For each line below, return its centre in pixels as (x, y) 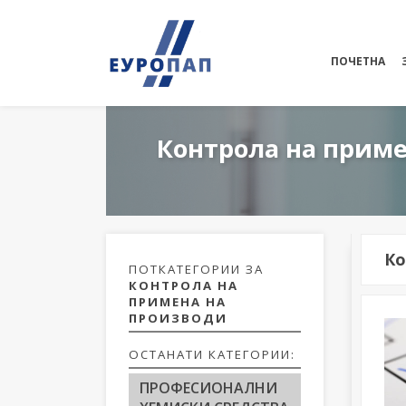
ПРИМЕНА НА (178, 302)
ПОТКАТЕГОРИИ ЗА (196, 269)
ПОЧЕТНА (358, 61)
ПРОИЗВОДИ (178, 318)
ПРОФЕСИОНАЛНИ (208, 388)
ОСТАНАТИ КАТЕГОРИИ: (212, 354)
